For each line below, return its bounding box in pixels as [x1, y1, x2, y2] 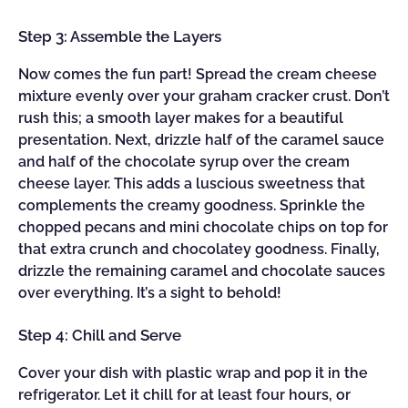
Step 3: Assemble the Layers [18, 27, 221, 46]
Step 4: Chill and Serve [18, 326, 181, 344]
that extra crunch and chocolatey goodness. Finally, [18, 240, 380, 258]
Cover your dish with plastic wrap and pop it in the [18, 364, 368, 382]
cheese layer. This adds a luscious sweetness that [18, 175, 365, 192]
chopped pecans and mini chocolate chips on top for [18, 219, 388, 236]
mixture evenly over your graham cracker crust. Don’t [18, 87, 390, 105]
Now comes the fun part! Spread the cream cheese [18, 66, 377, 83]
